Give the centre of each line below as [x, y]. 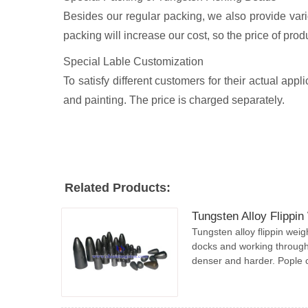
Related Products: [118, 188]
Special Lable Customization [133, 62]
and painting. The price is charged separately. [174, 100]
